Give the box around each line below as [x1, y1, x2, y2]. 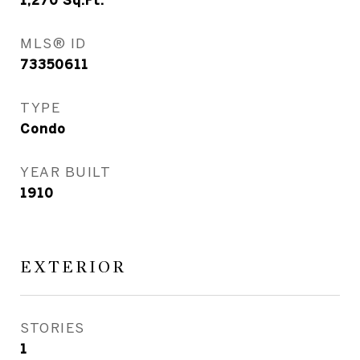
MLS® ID [20, 35, 87, 51]
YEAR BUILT [20, 164, 111, 179]
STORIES [20, 320, 85, 335]
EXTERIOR [20, 257, 126, 277]
